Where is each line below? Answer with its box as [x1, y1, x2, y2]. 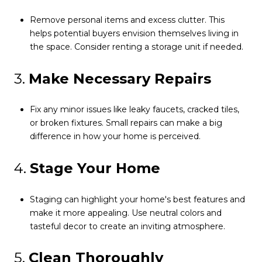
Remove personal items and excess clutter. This [29, 15, 225, 26]
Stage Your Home [30, 160, 160, 177]
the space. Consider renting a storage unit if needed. [29, 42, 243, 53]
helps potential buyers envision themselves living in [29, 28, 239, 39]
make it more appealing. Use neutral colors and [29, 207, 222, 218]
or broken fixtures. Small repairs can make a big [29, 118, 222, 129]
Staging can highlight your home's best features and [29, 194, 245, 205]
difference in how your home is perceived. [29, 131, 201, 142]
